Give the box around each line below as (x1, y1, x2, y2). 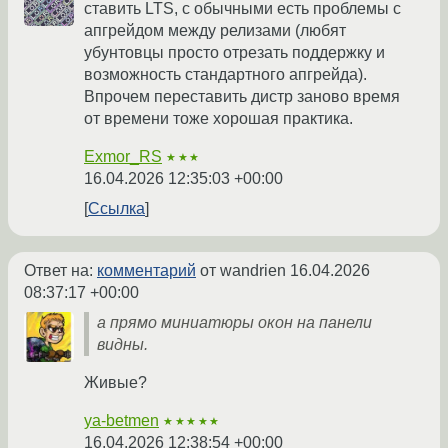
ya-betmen (84, 412, 159, 430)
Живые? (84, 374, 147, 392)
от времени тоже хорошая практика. (84, 110, 353, 128)
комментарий (97, 262, 196, 280)
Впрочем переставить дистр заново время (84, 88, 400, 106)
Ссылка (88, 200, 145, 218)
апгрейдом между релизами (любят (84, 22, 346, 40)
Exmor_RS (84, 148, 162, 166)
